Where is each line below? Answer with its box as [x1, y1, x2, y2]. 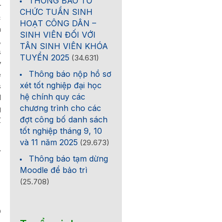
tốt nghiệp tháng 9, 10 [20, 126, 103, 136]
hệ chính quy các [20, 92, 86, 102]
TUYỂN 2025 [20, 53, 70, 62]
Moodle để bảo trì [20, 165, 88, 175]
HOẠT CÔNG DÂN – [20, 18, 97, 28]
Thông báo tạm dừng [29, 154, 109, 164]
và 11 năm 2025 [20, 137, 78, 147]
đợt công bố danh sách [20, 114, 108, 124]
